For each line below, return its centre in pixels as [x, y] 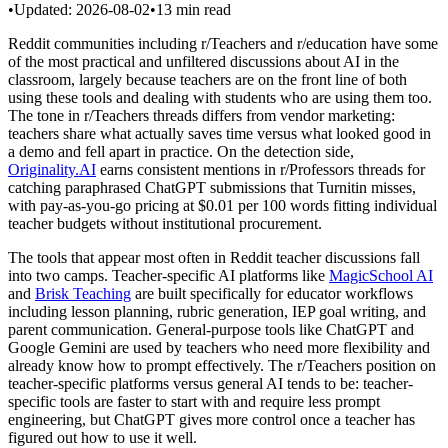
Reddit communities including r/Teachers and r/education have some [223, 43]
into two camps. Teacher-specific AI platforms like [168, 275]
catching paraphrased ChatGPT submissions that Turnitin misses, [212, 187]
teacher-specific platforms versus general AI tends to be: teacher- [210, 383]
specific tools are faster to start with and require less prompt [194, 401]
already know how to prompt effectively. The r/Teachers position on [222, 365]
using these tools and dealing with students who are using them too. [220, 97]
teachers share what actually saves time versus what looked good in [219, 133]
